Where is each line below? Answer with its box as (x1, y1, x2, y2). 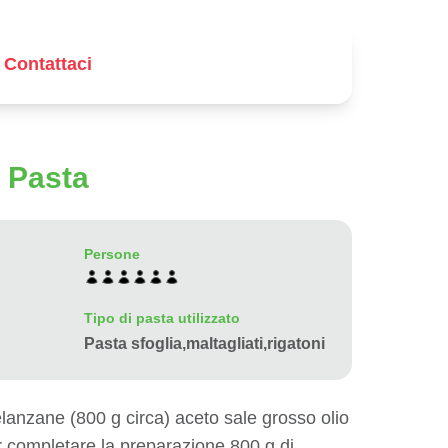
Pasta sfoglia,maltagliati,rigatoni (84, 335, 325, 352)
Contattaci (3, 54, 92, 74)
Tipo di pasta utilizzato (84, 310, 240, 326)
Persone (84, 246, 140, 262)
